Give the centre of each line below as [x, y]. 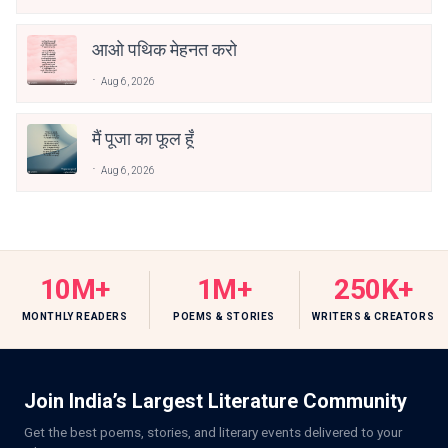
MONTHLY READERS [74, 317]
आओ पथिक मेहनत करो [164, 50]
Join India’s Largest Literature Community [215, 401]
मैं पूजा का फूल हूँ [143, 139]
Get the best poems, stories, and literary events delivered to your [213, 432]
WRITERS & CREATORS [373, 317]
